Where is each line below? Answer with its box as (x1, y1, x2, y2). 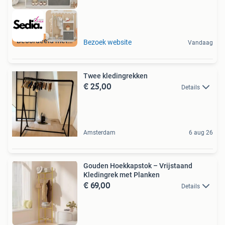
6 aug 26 (189, 129, 213, 136)
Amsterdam (83, 129, 116, 136)
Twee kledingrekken (83, 71, 148, 80)
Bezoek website (83, 38, 132, 46)
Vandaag (188, 39, 213, 46)
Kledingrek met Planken (83, 170, 160, 179)
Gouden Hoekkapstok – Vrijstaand (83, 161, 192, 170)
